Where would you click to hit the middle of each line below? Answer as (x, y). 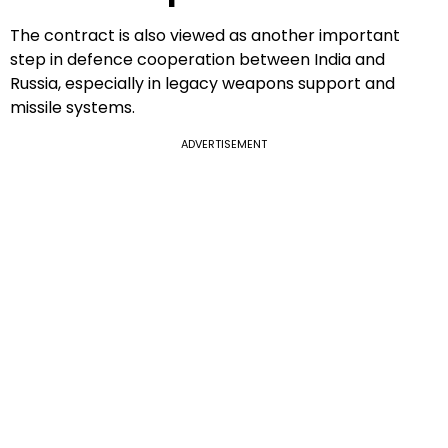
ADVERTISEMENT (224, 143)
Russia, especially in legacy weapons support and (202, 83)
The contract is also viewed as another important (205, 35)
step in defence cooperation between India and (197, 59)
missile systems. (72, 107)
